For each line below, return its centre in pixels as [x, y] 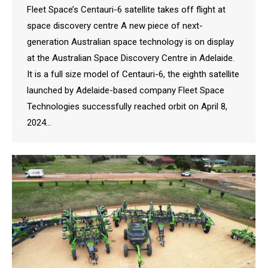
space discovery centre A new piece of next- [115, 25]
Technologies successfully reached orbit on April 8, [127, 106]
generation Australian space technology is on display [130, 42]
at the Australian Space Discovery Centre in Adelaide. [131, 58]
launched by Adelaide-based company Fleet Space [126, 90]
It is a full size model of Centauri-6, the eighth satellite [133, 74]
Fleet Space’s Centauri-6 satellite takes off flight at [126, 9]
